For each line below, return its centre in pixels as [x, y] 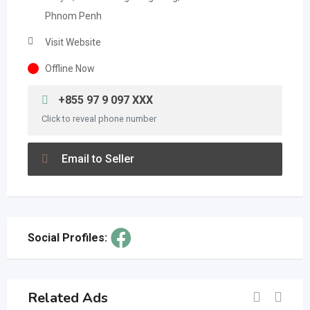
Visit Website [73, 42]
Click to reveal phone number [99, 119]
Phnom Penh [73, 16]
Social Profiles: [67, 238]
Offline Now [70, 69]
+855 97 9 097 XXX [104, 100]
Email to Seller [97, 159]
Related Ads [68, 298]
